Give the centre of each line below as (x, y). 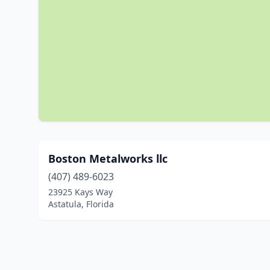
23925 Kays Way (80, 192)
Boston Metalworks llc (108, 159)
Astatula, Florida (81, 204)
